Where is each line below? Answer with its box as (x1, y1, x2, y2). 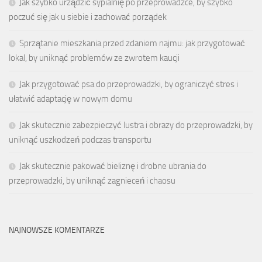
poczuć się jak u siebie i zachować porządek (9, 12, 167, 23)
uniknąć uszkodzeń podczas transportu (9, 135, 151, 146)
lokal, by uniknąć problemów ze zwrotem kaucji (9, 53, 180, 64)
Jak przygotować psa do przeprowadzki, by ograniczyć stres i (19, 79, 238, 90)
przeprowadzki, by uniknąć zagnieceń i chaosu (9, 175, 175, 187)
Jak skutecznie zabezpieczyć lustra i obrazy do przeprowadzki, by (19, 120, 253, 131)
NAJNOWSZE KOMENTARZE (9, 225, 105, 236)
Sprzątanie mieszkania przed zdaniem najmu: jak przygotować (19, 38, 245, 49)
